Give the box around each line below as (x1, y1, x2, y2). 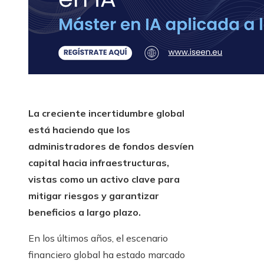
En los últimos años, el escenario (28, 232, 168, 245)
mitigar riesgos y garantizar (28, 190, 159, 202)
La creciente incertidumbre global (28, 107, 184, 120)
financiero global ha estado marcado (28, 249, 185, 261)
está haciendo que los (28, 124, 130, 136)
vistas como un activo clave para (28, 173, 180, 186)
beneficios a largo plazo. (28, 206, 141, 219)
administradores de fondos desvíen (28, 140, 194, 153)
